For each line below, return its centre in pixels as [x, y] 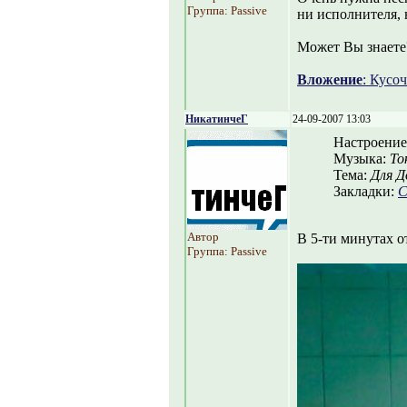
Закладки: [366, 191]
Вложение [330, 79]
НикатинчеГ [217, 119]
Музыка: [362, 159]
